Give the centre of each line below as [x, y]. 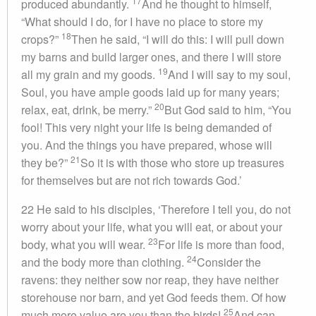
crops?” [41, 39]
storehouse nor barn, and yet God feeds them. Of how [154, 297]
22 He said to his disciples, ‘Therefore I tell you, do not [156, 209]
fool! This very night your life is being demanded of [146, 127]
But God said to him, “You [228, 110]
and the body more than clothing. [104, 262]
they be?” [46, 163]
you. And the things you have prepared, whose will [147, 145]
